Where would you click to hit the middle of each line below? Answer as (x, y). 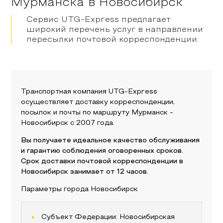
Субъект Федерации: (81, 217)
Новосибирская (147, 217)
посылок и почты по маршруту (76, 113)
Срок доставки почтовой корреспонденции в (102, 162)
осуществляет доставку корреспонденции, (98, 102)
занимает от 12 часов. (109, 172)
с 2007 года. (92, 123)
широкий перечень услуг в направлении (115, 30)
